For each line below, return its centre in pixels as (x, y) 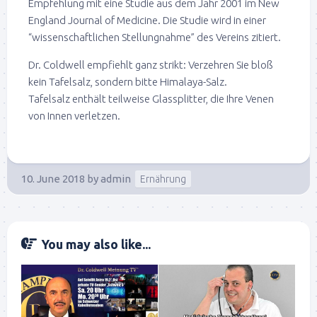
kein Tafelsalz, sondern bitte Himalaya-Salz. (128, 81)
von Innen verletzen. (74, 115)
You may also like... (96, 244)
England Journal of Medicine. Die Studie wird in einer (147, 20)
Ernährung (163, 179)
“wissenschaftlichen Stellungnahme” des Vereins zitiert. (155, 37)
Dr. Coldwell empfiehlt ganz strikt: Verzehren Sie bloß (150, 64)
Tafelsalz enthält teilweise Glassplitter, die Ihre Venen (151, 98)
